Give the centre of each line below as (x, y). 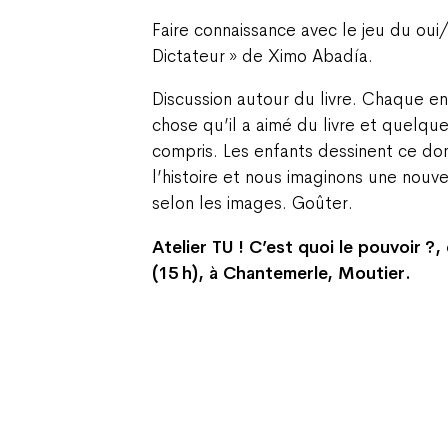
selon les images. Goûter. (252, 203)
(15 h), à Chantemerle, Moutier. (281, 272)
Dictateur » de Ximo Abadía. (262, 55)
